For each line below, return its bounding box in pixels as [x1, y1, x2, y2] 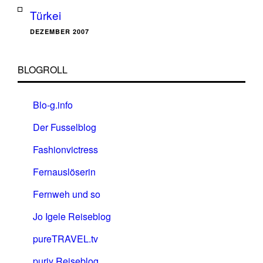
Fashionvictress [33, 143, 98, 156]
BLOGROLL [18, 63, 68, 76]
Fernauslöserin [33, 165, 96, 178]
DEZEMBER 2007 [30, 27, 89, 36]
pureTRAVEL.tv [33, 232, 98, 245]
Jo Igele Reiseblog [33, 210, 111, 223]
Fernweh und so [33, 187, 100, 201]
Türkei [30, 7, 61, 23]
